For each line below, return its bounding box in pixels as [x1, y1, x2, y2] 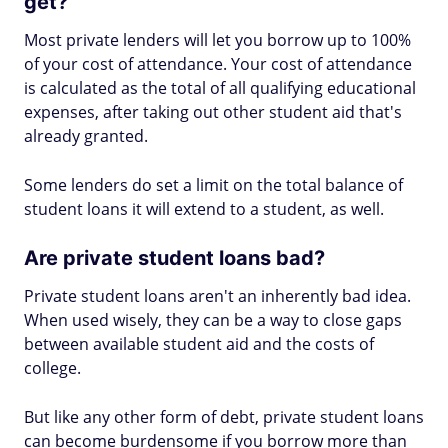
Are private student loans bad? [24, 246, 325, 270]
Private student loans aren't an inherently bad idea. [24, 285, 411, 307]
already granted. [24, 125, 148, 147]
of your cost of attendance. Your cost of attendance [24, 53, 412, 75]
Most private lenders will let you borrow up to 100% [24, 29, 411, 51]
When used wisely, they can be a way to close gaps [24, 309, 402, 331]
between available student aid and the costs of [24, 333, 374, 355]
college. [24, 357, 81, 379]
